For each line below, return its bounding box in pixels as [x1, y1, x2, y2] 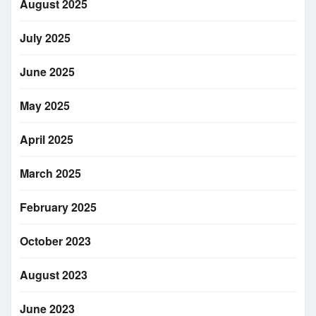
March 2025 [20, 165, 81, 182]
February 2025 [20, 199, 97, 216]
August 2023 [20, 267, 87, 284]
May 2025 [20, 97, 70, 114]
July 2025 [20, 30, 71, 47]
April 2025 [20, 131, 73, 148]
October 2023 [20, 233, 91, 250]
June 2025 [20, 63, 75, 80]
